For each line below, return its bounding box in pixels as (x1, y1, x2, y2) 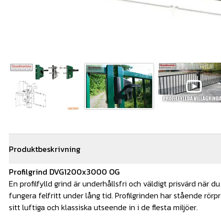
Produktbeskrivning (9, 143, 80, 155)
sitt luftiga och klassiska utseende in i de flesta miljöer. (9, 201, 198, 214)
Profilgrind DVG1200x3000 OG (9, 166, 122, 178)
